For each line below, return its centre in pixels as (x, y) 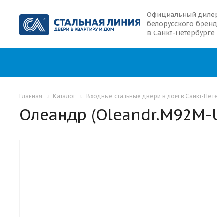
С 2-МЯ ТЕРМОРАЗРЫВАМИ (80, 165)
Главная (31, 96)
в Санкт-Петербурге (180, 33)
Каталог (64, 96)
